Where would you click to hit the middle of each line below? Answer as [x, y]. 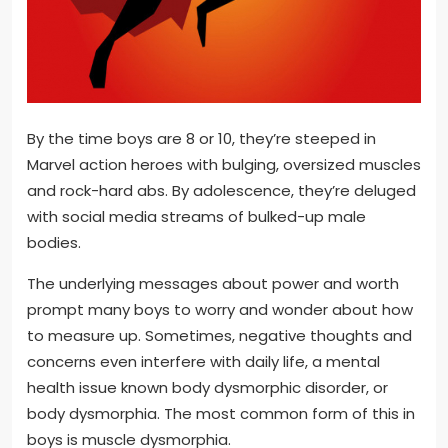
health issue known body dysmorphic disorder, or [207, 388]
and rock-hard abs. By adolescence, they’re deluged [221, 191]
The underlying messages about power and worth [213, 284]
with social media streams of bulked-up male [196, 217]
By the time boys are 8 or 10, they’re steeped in [201, 139]
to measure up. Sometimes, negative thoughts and [219, 336]
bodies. [54, 243]
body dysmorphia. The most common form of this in [221, 414]
